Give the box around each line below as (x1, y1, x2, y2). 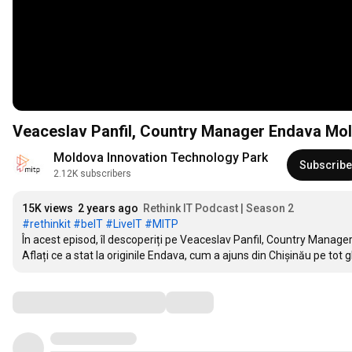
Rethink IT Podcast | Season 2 (143, 202, 294, 215)
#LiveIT (105, 218, 142, 231)
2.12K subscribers (53, 168, 131, 180)
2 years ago (78, 202, 138, 215)
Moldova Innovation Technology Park (53, 150, 268, 166)
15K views (22, 202, 73, 215)
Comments (12, 292, 90, 312)
